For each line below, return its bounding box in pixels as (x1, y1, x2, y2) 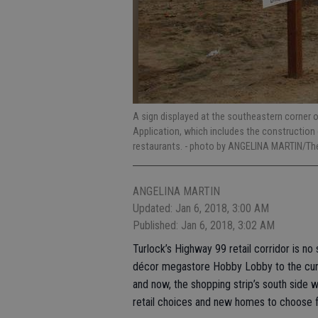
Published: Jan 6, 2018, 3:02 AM (133, 219, 275, 232)
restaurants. (133, 141, 185, 152)
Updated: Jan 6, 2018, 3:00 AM (133, 202, 269, 215)
